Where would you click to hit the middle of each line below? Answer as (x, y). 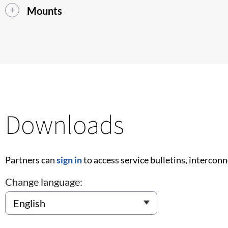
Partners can (31, 160)
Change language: (44, 181)
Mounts (45, 10)
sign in (69, 160)
